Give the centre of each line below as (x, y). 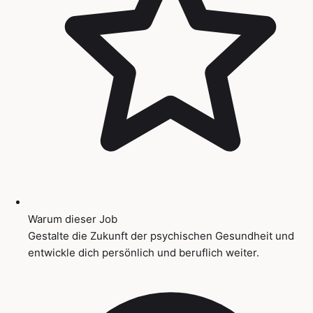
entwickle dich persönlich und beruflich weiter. (144, 252)
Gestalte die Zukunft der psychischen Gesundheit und (161, 235)
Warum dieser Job (73, 219)
